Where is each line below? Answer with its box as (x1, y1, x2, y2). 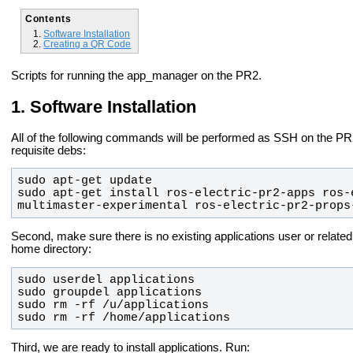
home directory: (11, 243, 91, 256)
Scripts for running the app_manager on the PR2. (11, 69, 262, 83)
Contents (24, 13, 72, 24)
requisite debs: (11, 143, 86, 157)
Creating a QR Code (43, 38, 132, 49)
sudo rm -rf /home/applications (17, 310, 230, 324)
